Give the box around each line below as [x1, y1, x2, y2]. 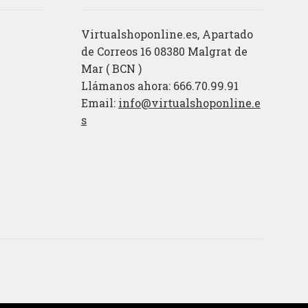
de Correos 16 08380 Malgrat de [80, 44, 247, 59]
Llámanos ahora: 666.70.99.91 [80, 78, 239, 93]
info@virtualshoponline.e [118, 96, 261, 111]
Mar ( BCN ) [80, 61, 142, 76]
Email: [80, 96, 118, 111]
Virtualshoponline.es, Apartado [80, 27, 253, 42]
